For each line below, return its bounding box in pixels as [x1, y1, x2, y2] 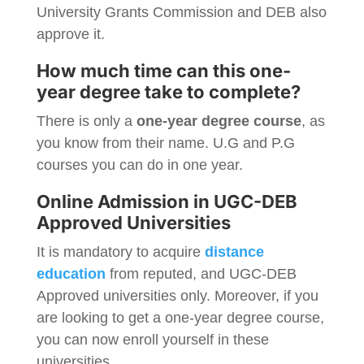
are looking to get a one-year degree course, [36, 310, 324, 326]
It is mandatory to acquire [36, 244, 201, 260]
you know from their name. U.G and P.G [36, 135, 295, 151]
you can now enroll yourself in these [36, 331, 269, 348]
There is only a [36, 113, 136, 129]
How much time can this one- [36, 60, 291, 81]
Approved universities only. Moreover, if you [36, 288, 318, 304]
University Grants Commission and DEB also [36, 4, 327, 20]
